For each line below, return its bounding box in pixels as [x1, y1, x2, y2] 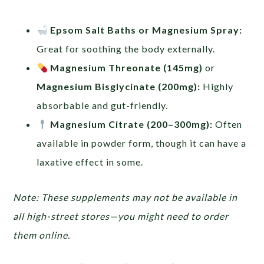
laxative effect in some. [37, 156, 144, 168]
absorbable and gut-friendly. [37, 100, 169, 111]
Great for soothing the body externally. [37, 43, 216, 55]
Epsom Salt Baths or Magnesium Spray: [49, 24, 242, 36]
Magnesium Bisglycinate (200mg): [37, 81, 201, 93]
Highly [200, 81, 234, 93]
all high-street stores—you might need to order [13, 210, 229, 222]
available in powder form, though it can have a [37, 137, 247, 149]
